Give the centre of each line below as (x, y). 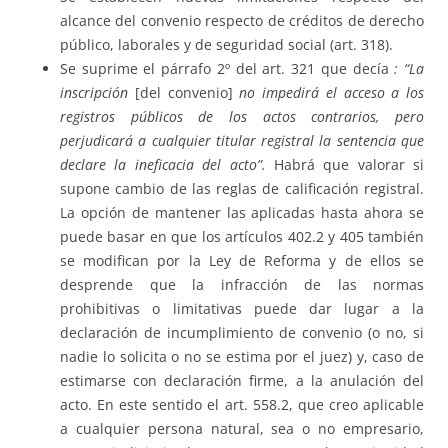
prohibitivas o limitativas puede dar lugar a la (242, 309)
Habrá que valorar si (344, 165)
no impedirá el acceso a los (328, 93)
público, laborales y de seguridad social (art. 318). (226, 45)
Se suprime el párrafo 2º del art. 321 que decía (227, 69)
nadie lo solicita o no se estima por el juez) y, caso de (242, 357)
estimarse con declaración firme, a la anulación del (242, 381)
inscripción (97, 93)
